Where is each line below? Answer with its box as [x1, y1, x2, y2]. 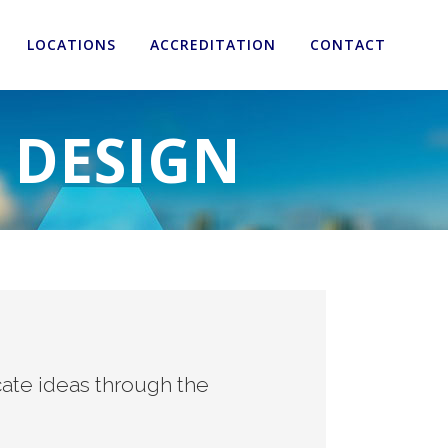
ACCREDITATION [150, 35, 276, 54]
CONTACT [310, 35, 386, 54]
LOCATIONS [27, 35, 116, 54]
